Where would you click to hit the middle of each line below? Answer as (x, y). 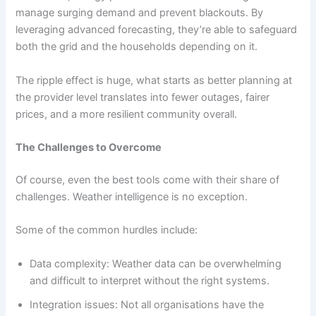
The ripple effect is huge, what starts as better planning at (154, 80)
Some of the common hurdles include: (107, 230)
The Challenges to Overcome (89, 148)
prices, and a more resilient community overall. (127, 114)
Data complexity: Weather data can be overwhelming (156, 263)
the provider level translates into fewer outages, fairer (143, 97)
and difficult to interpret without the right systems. (150, 280)
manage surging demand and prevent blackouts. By (140, 13)
